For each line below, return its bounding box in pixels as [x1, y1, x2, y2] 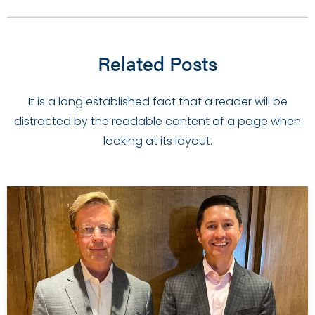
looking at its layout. [103, 132, 212, 149]
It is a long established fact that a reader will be [27, 93, 288, 110]
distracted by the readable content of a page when [14, 112, 301, 129]
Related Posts [98, 48, 217, 77]
